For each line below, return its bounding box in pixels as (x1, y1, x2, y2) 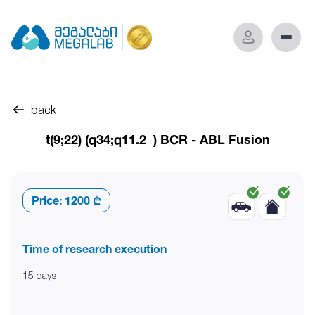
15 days (22, 269, 56, 281)
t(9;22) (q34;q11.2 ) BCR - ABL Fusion (45, 131, 270, 147)
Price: (32, 193, 62, 207)
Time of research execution (22, 242, 167, 256)
